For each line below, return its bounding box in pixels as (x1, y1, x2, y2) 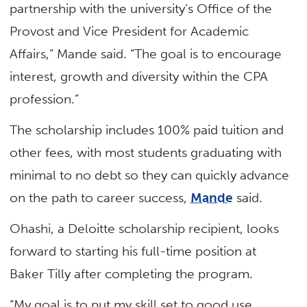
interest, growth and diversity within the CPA (10, 68, 269, 84)
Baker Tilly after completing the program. (10, 266, 254, 282)
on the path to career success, (10, 189, 191, 206)
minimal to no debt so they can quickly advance (10, 167, 290, 183)
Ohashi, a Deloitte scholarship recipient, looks (10, 221, 280, 237)
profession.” (10, 90, 83, 107)
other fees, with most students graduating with (10, 144, 282, 160)
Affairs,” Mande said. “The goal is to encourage (10, 45, 282, 62)
